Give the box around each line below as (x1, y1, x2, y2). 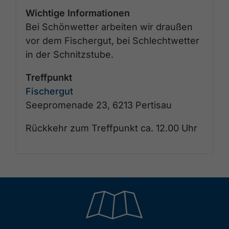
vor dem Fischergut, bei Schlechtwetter (26, 35, 199, 46)
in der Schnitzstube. (26, 49, 113, 60)
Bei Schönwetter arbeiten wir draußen (26, 21, 193, 32)
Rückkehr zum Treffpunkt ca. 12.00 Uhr (26, 122, 197, 133)
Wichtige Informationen (26, 7, 130, 18)
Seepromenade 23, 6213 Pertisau (26, 99, 172, 110)
